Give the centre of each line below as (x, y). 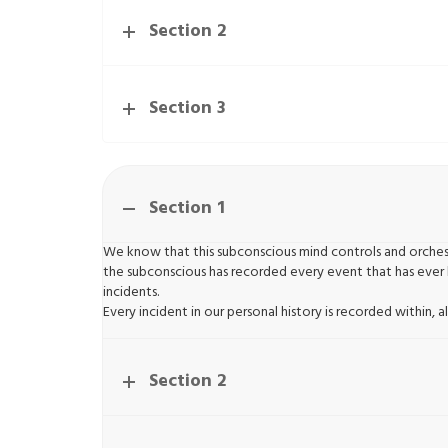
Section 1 (187, 209)
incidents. (131, 293)
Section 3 (187, 109)
